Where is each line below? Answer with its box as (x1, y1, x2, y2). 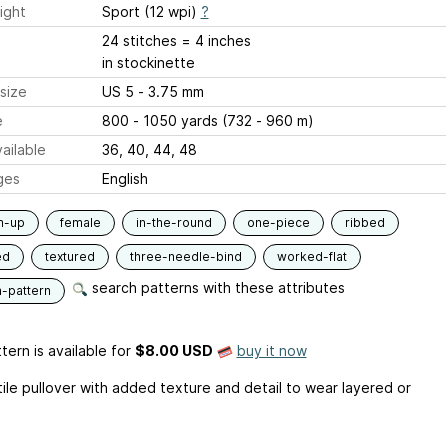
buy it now (236, 342, 307, 359)
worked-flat (276, 249, 347, 264)
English (101, 170, 148, 187)
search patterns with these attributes (87, 279, 345, 296)
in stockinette (101, 54, 195, 71)
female (59, 215, 101, 230)
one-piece (246, 215, 310, 230)
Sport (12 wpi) (101, 3, 201, 20)
